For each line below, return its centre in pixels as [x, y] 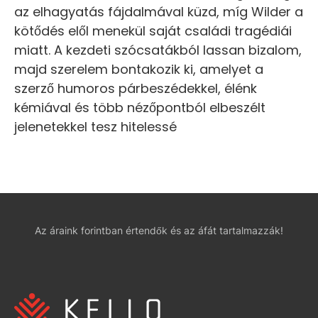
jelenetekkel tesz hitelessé [95, 127]
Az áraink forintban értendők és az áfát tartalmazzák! [159, 231]
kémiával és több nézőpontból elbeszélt [140, 108]
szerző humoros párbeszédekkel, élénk [136, 89]
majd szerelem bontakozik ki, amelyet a [139, 70]
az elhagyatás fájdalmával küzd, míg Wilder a [159, 12]
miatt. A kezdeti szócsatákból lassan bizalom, [158, 50]
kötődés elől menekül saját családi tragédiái [153, 31]
